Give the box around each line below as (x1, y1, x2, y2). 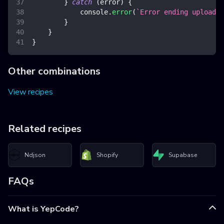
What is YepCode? (8, 203, 79, 215)
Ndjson (24, 150, 45, 159)
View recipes (8, 86, 53, 98)
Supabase (168, 150, 197, 159)
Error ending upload (140, 8, 216, 16)
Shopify (96, 150, 118, 159)
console (80, 8, 108, 16)
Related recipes (8, 122, 81, 136)
